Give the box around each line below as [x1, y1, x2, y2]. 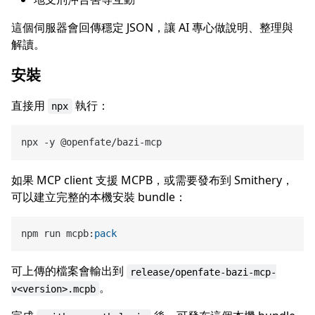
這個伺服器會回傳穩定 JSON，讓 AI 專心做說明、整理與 [11, 19, 293, 35]
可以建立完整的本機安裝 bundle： [11, 188, 186, 205]
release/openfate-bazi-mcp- [130, 266, 277, 278]
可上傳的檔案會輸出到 [11, 263, 127, 279]
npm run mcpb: [21, 228, 95, 240]
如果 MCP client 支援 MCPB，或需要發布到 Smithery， [11, 172, 293, 188]
